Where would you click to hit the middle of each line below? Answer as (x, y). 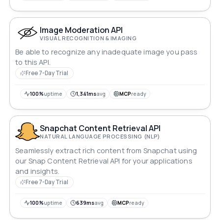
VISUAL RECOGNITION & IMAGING (88, 38)
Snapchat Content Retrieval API (100, 128)
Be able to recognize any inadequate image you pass (107, 52)
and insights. (38, 171)
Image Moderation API (82, 30)
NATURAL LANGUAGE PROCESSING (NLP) (100, 137)
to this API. (33, 62)
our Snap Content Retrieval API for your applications (104, 161)
